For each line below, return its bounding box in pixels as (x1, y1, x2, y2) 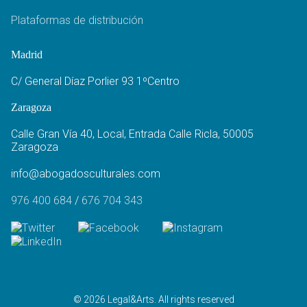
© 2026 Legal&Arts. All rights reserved (73, 294, 234, 306)
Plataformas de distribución (11, 13, 143, 27)
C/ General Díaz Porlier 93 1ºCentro (11, 74, 180, 88)
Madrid (11, 48, 42, 60)
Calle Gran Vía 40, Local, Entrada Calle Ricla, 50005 (11, 127, 254, 140)
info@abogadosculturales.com (11, 167, 160, 180)
